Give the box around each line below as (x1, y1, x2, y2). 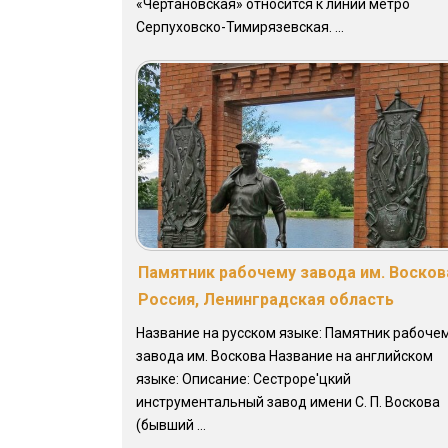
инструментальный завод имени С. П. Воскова (136, 393, 440, 410)
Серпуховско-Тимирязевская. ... (136, 19, 344, 36)
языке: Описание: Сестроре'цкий (136, 370, 351, 387)
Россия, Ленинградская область (138, 289, 394, 309)
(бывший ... (136, 416, 206, 433)
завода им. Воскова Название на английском (136, 347, 433, 364)
